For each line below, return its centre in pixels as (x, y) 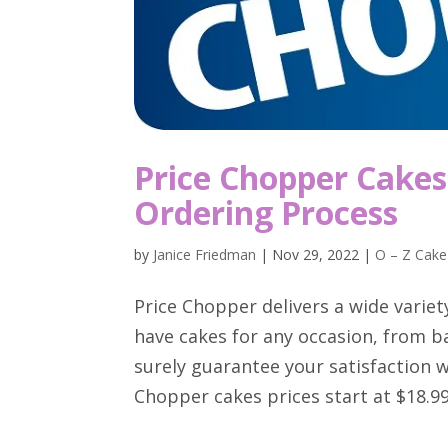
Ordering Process (266, 212)
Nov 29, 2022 (316, 254)
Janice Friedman (205, 254)
